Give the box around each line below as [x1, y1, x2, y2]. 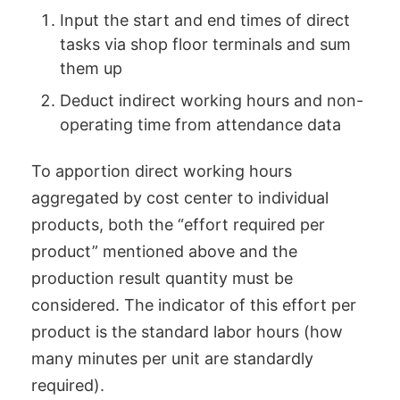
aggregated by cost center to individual [31, 188, 329, 208]
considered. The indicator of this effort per [31, 296, 356, 315]
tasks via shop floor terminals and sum [60, 34, 351, 54]
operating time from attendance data [60, 114, 341, 134]
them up [60, 58, 122, 78]
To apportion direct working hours [31, 162, 292, 181]
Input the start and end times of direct [60, 10, 350, 29]
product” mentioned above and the [31, 242, 297, 262]
